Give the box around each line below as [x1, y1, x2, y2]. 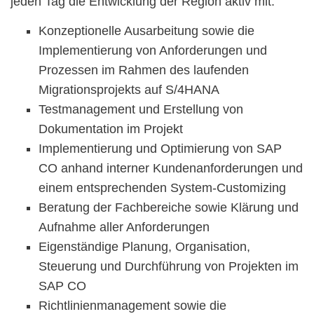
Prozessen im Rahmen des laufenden [39, 63, 249, 78]
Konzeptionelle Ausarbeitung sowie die [39, 24, 254, 39]
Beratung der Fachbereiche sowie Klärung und [39, 200, 299, 215]
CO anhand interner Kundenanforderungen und [39, 161, 303, 176]
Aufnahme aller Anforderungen [39, 220, 210, 235]
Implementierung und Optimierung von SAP [39, 142, 282, 156]
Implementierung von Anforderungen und [39, 43, 267, 58]
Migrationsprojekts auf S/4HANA [39, 83, 219, 97]
